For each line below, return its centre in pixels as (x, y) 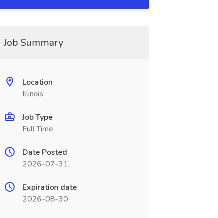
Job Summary (33, 43)
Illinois (33, 94)
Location (37, 82)
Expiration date (49, 187)
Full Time (37, 129)
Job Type (37, 117)
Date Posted (45, 152)
